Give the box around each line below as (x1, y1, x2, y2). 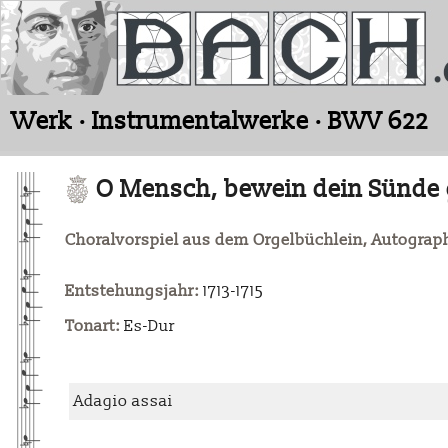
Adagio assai (74, 391, 173, 412)
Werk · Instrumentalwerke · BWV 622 (12, 107, 429, 136)
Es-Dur (120, 316, 175, 337)
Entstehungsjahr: (65, 281, 199, 302)
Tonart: (65, 316, 120, 337)
